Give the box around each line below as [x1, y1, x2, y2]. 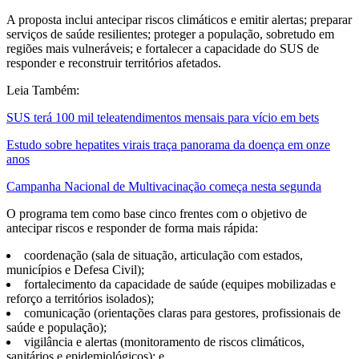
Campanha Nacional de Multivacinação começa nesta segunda [6, 179, 321, 193]
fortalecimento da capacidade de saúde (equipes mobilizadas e [24, 276, 336, 291]
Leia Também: [6, 83, 79, 97]
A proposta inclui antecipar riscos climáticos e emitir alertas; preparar [6, 12, 352, 26]
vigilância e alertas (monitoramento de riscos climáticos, [24, 334, 305, 349]
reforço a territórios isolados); [6, 291, 154, 305]
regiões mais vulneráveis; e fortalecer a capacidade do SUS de [6, 41, 319, 55]
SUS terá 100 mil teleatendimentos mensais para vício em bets [6, 110, 319, 124]
